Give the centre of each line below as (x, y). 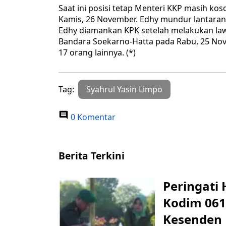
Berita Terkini (92, 156)
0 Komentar (92, 117)
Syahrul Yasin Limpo (124, 90)
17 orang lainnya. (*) (97, 53)
